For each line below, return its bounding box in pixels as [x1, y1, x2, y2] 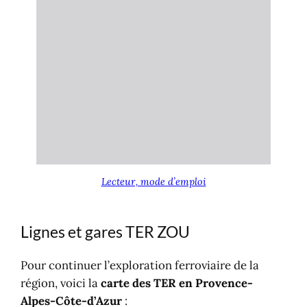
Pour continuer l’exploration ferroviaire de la [21, 258, 260, 273]
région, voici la [21, 275, 101, 291]
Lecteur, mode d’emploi [101, 175, 206, 188]
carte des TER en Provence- [101, 275, 254, 291]
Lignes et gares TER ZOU [21, 221, 191, 241]
